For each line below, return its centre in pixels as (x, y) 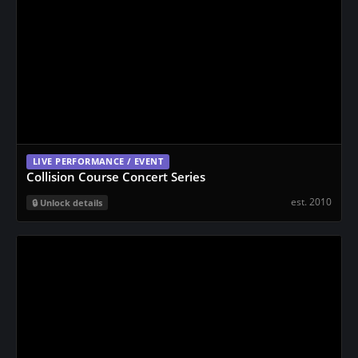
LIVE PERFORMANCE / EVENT (98, 161)
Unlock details (71, 203)
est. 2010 (311, 201)
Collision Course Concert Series (116, 177)
